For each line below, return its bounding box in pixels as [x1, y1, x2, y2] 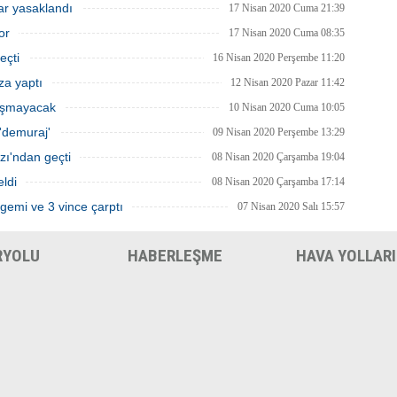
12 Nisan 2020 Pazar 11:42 [230, 76, 345, 89]
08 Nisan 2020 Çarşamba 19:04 [212, 151, 345, 163]
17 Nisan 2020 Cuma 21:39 [229, 2, 345, 14]
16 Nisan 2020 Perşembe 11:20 [213, 51, 345, 64]
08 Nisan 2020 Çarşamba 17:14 [212, 175, 345, 188]
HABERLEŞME [128, 245, 222, 266]
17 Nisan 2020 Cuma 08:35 [229, 27, 345, 39]
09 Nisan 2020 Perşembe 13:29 [213, 126, 345, 138]
